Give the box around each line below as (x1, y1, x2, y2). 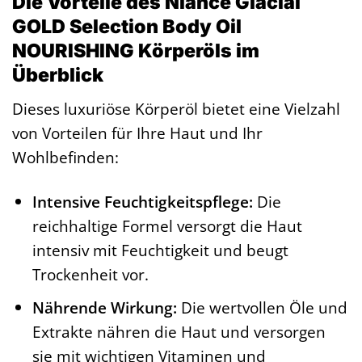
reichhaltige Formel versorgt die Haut (32, 214, 303, 237)
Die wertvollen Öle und (177, 297, 348, 319)
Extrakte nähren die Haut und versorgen (32, 321, 326, 343)
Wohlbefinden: (12, 145, 119, 168)
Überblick (12, 62, 103, 86)
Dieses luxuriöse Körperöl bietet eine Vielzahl (12, 97, 340, 120)
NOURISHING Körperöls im (12, 38, 259, 62)
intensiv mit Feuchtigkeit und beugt (32, 238, 289, 261)
